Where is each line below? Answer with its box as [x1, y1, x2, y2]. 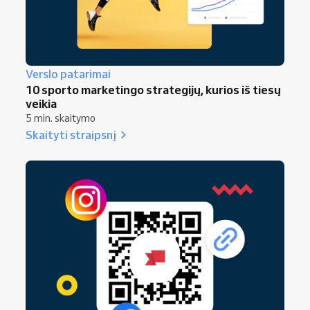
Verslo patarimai [26, 67, 111, 82]
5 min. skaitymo [26, 112, 95, 125]
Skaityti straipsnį [26, 127, 116, 143]
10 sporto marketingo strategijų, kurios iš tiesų [26, 82, 281, 98]
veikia [26, 96, 57, 111]
